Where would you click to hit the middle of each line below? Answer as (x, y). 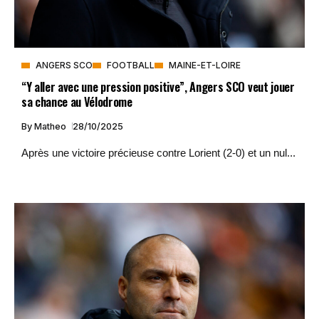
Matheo (51, 127)
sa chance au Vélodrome (77, 102)
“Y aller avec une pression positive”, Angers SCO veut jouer (158, 87)
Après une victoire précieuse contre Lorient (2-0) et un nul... (158, 153)
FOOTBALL (131, 66)
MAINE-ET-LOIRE (205, 66)
